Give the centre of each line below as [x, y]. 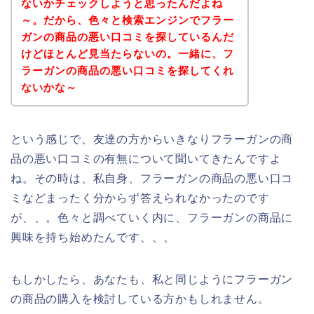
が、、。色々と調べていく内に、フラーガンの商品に [152, 217]
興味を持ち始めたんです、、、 [93, 237]
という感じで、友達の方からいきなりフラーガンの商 [152, 139]
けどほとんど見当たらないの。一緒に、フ [127, 53]
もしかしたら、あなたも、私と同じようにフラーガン [152, 279]
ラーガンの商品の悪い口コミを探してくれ [127, 70]
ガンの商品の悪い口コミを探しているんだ [127, 36]
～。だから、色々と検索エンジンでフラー [127, 20]
